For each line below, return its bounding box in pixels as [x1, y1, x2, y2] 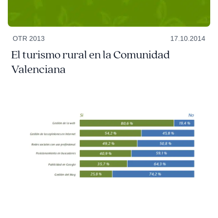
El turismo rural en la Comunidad [11, 47, 170, 62]
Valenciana [11, 62, 66, 77]
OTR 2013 [12, 34, 45, 42]
